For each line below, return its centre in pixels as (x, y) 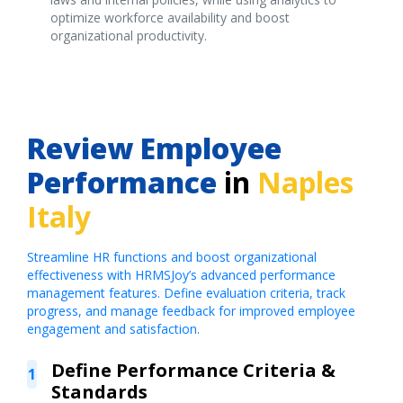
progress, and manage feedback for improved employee (191, 310)
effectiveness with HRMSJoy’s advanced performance (181, 274)
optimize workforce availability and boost (170, 17)
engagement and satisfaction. (113, 328)
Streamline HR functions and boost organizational (172, 256)
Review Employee (154, 148)
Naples (305, 182)
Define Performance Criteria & (193, 370)
